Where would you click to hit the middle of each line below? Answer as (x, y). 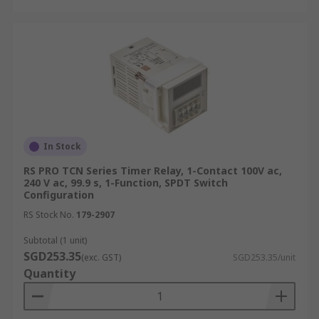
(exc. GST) (101, 257)
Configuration (59, 195)
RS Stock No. (49, 215)
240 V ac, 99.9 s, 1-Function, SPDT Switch (126, 183)
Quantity (49, 273)
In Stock (62, 146)
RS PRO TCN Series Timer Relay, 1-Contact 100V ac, (153, 171)
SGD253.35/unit (264, 257)
